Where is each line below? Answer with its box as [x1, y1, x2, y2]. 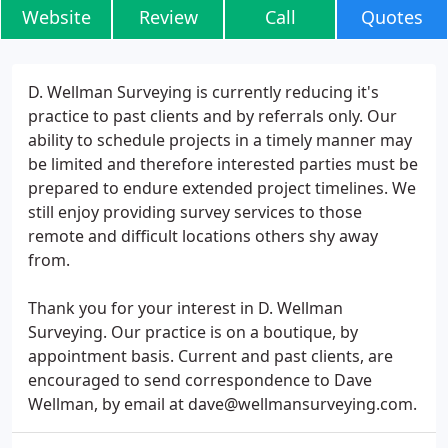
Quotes [361, 5, 423, 29]
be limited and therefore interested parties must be [28, 153, 418, 175]
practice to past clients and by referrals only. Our [28, 105, 397, 127]
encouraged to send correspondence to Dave [28, 369, 372, 391]
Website [21, 5, 91, 29]
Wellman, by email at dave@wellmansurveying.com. [28, 393, 417, 415]
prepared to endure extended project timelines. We [28, 177, 416, 199]
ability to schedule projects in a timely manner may [28, 129, 412, 151]
